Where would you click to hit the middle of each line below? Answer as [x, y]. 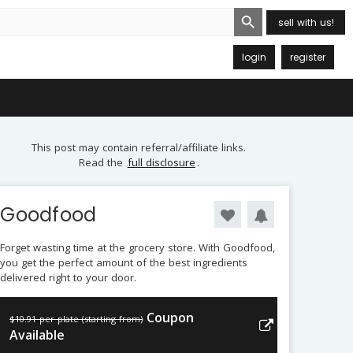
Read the [102, 162]
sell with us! [306, 22]
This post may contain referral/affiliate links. [139, 147]
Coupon [171, 318]
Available [37, 335]
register [308, 57]
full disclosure [161, 162]
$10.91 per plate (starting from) [76, 319]
